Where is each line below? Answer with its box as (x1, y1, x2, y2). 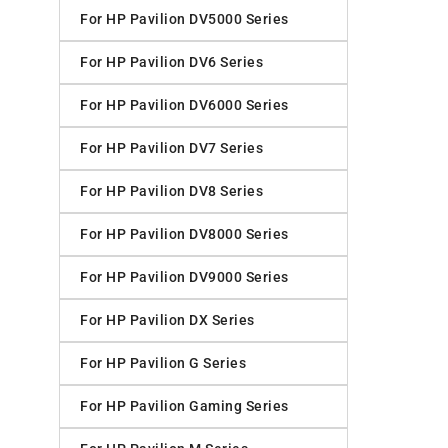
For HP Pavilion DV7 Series (80, 140, 263, 157)
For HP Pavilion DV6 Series (80, 54, 263, 71)
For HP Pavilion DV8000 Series (80, 226, 289, 243)
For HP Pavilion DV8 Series (80, 183, 263, 200)
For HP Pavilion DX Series (80, 312, 255, 329)
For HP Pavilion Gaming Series (80, 398, 289, 415)
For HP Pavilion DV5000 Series (80, 11, 289, 28)
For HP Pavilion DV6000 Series (80, 97, 289, 114)
